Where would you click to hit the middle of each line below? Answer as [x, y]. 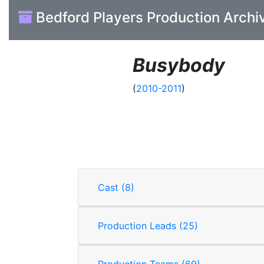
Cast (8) [128, 187]
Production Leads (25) [189, 226]
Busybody [179, 65]
